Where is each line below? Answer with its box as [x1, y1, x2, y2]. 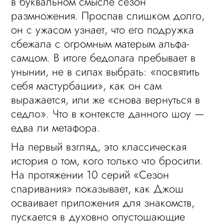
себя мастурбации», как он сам [11, 77, 162, 93]
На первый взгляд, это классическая [11, 138, 187, 154]
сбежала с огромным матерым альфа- [11, 35, 190, 51]
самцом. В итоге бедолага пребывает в [11, 49, 196, 65]
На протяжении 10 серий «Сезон [11, 166, 169, 182]
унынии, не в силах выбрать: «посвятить [11, 63, 200, 79]
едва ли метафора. [11, 119, 100, 135]
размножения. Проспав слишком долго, [11, 7, 205, 23]
